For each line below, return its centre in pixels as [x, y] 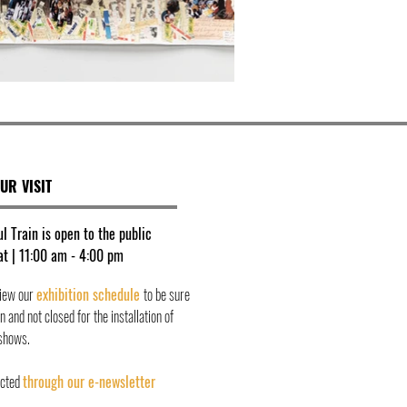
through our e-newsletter [89, 382]
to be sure [167, 294]
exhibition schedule [90, 294]
